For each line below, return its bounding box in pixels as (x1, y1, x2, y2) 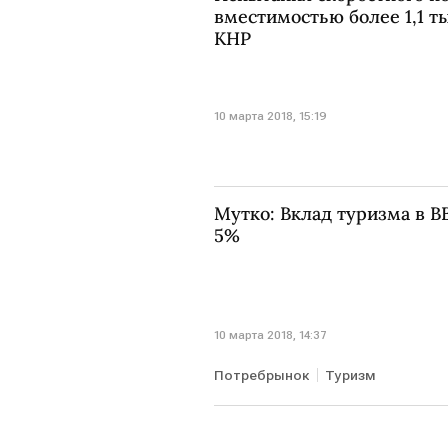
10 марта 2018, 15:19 (214, 109, 327, 124)
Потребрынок (214, 366, 309, 383)
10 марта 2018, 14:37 (214, 327, 327, 342)
